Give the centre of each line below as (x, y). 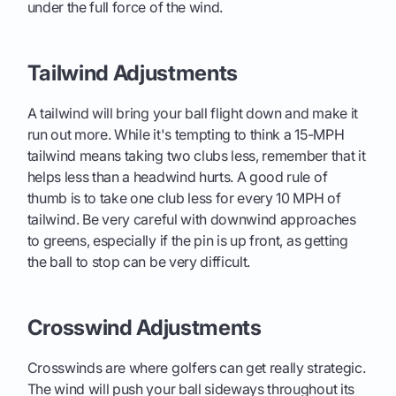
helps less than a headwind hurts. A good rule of (177, 177)
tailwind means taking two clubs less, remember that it (196, 156)
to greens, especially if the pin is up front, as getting (187, 241)
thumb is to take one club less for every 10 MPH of (184, 198)
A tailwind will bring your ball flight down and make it (192, 114)
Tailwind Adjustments (133, 73)
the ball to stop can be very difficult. (139, 262)
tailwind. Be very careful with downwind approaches (191, 220)
